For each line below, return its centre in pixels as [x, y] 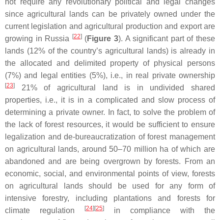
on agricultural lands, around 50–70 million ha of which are [110, 149]
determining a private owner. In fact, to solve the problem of [110, 112]
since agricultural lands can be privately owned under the [110, 14]
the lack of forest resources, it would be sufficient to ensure [110, 124]
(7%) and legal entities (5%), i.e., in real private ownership [110, 75]
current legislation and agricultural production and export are [110, 26]
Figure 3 [103, 38]
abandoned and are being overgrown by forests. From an [110, 161]
